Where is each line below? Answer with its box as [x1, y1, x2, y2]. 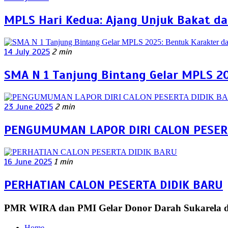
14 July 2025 [4, 47, 50, 58]
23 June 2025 [4, 102, 53, 112]
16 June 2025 [4, 156, 52, 167]
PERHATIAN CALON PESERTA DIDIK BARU [4, 177, 223, 192]
